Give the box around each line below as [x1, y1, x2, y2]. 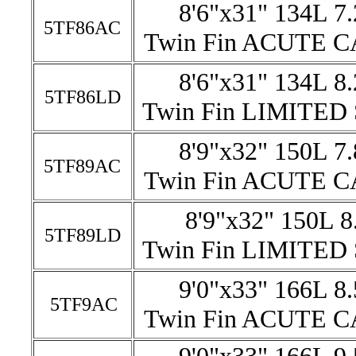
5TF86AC [44, 17, 121, 38]
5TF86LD [44, 87, 121, 107]
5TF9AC [50, 294, 118, 315]
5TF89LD [44, 225, 121, 246]
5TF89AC [44, 156, 121, 176]
